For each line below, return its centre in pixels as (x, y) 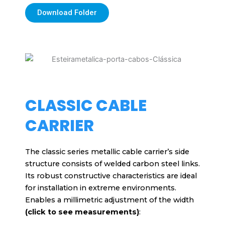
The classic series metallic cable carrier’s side (107, 152)
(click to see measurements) (82, 212)
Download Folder (67, 13)
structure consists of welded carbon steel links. (113, 164)
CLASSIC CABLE (86, 106)
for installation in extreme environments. (101, 188)
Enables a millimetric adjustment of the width (109, 200)
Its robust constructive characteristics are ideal (111, 176)
